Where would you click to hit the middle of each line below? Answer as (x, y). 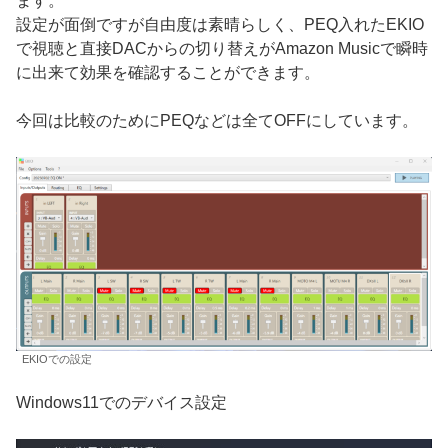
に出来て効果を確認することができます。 (168, 73)
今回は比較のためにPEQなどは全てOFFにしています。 (217, 121)
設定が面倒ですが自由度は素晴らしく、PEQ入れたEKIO (220, 25)
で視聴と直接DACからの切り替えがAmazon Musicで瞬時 (222, 49)
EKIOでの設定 (57, 358)
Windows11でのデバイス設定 (121, 402)
